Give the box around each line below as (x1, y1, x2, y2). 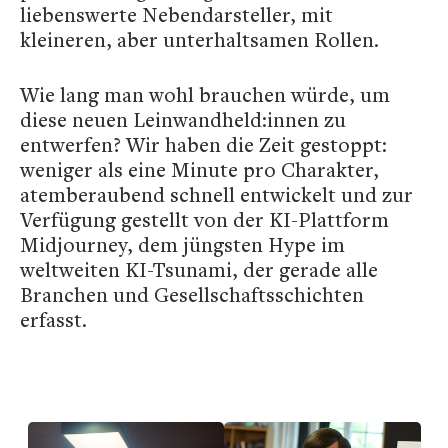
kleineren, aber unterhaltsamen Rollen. (20, 26, 379, 53)
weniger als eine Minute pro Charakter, (20, 156, 379, 183)
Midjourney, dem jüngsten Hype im (20, 231, 345, 258)
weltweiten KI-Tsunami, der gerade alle (20, 256, 378, 283)
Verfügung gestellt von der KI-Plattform (20, 206, 389, 233)
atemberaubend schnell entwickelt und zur (20, 181, 413, 208)
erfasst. (20, 306, 92, 333)
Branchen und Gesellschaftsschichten (20, 281, 364, 308)
